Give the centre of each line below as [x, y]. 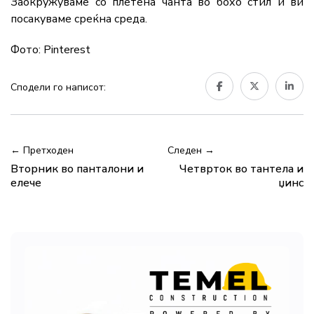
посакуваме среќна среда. [79, 19]
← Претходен [42, 150]
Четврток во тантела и [241, 169]
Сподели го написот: [58, 87]
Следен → [191, 150]
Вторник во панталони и [77, 169]
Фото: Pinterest [50, 49]
